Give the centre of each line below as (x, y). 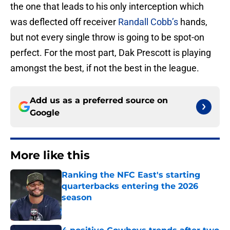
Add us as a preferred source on (99, 101)
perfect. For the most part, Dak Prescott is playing (111, 53)
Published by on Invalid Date (106, 208)
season (77, 198)
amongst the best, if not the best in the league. (105, 68)
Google (45, 113)
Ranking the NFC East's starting (131, 175)
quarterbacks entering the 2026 (130, 186)
